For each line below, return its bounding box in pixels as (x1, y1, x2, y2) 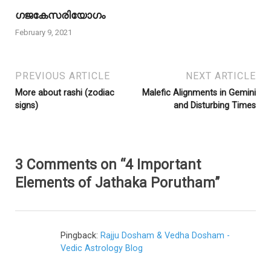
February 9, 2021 (15, 28, 72, 38)
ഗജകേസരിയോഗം (15, 8, 105, 21)
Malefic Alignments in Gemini (142, 87, 256, 98)
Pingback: (60, 230, 100, 241)
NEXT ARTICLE (186, 70, 256, 82)
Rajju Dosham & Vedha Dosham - (100, 230, 230, 241)
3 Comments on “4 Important (15, 156, 201, 173)
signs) (15, 100, 38, 111)
